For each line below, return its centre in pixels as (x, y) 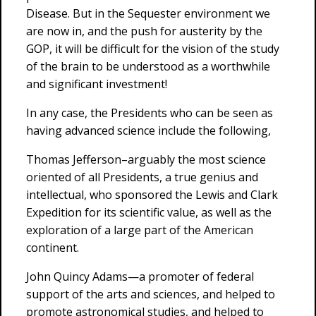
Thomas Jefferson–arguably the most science (146, 159)
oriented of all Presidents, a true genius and (142, 177)
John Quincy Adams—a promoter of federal (140, 276)
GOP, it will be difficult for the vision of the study (153, 49)
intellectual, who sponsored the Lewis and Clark (152, 195)
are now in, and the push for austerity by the (144, 31)
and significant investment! (97, 84)
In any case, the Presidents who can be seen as (150, 113)
